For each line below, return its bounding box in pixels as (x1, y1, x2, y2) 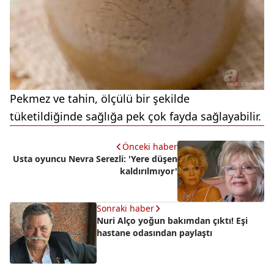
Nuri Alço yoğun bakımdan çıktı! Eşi (97, 214, 248, 226)
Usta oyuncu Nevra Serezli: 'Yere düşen (13, 152, 177, 165)
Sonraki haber (97, 202, 154, 214)
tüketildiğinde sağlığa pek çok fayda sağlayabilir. (10, 108, 261, 124)
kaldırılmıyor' (120, 165, 177, 177)
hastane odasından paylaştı (97, 226, 212, 239)
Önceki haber (122, 140, 177, 152)
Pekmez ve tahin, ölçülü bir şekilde (10, 91, 190, 106)
